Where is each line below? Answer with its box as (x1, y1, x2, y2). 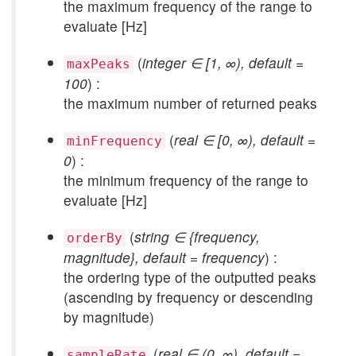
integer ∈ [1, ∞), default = (142, 52, 304, 72)
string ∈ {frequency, (134, 226, 260, 246)
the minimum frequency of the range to (64, 170, 308, 190)
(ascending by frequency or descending (64, 287, 313, 307)
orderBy (67, 230, 122, 246)
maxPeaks (67, 56, 130, 72)
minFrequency (67, 133, 162, 149)
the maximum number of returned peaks (64, 93, 317, 113)
